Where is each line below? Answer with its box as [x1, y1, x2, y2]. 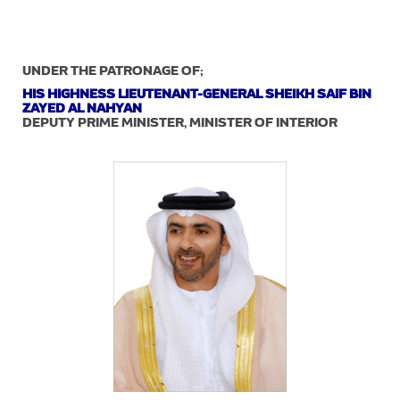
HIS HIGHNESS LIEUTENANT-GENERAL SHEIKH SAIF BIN [22, 88, 371, 101]
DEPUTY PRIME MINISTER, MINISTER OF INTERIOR [22, 117, 337, 129]
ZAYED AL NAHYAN [22, 103, 142, 115]
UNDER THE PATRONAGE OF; [22, 65, 204, 78]
